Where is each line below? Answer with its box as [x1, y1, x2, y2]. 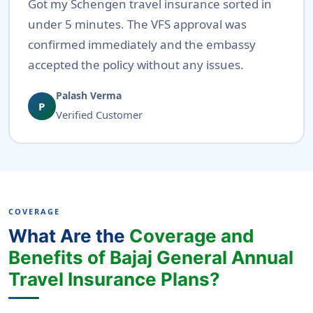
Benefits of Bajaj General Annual [8, 246, 293, 268]
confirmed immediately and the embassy [27, 36, 256, 53]
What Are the [8, 224, 129, 247]
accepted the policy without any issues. [27, 57, 244, 73]
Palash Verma [55, 89, 122, 103]
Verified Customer [55, 108, 143, 122]
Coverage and [129, 224, 254, 247]
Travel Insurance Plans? [8, 268, 220, 290]
